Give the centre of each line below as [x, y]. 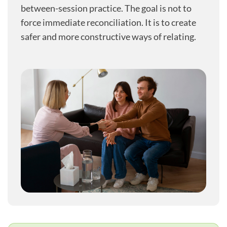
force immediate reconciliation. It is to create [108, 22]
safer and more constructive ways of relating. [108, 36]
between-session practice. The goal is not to [106, 8]
